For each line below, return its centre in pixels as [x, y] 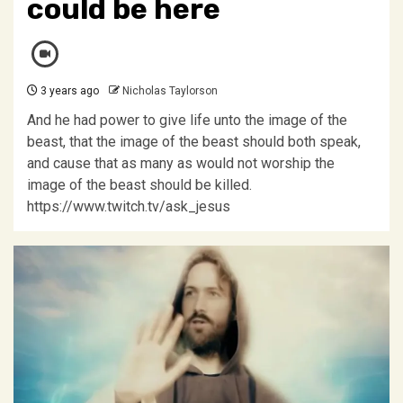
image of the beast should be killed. [139, 185]
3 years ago [68, 91]
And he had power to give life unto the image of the [187, 120]
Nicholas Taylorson [170, 91]
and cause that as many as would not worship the [181, 163]
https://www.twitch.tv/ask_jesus [132, 206]
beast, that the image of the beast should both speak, [194, 142]
